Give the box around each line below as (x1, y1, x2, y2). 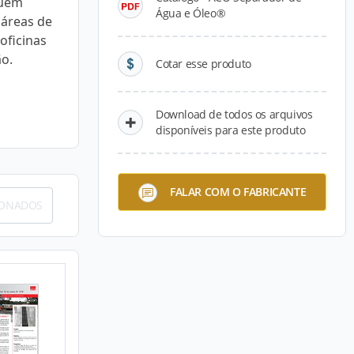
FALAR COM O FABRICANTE (169, 183, 307, 199)
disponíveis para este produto (156, 122, 306, 137)
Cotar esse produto (156, 56, 251, 71)
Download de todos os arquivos (156, 107, 313, 122)
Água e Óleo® (156, 6, 226, 21)
